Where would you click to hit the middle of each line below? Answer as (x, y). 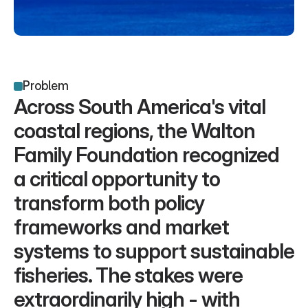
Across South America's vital (140, 107)
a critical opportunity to (117, 179)
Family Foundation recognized (146, 155)
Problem (46, 86)
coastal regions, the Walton (134, 131)
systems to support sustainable (154, 251)
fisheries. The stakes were (128, 275)
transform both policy (109, 203)
